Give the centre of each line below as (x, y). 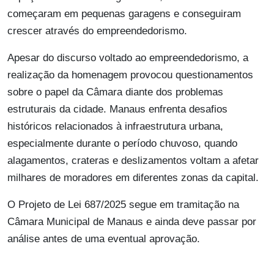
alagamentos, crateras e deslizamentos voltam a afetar (133, 161)
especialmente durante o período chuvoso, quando (122, 144)
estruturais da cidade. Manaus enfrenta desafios (117, 109)
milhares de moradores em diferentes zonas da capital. (133, 178)
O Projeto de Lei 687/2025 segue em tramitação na (123, 205)
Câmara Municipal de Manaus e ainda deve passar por (132, 222)
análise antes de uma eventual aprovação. (104, 239)
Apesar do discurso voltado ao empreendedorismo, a (128, 58)
